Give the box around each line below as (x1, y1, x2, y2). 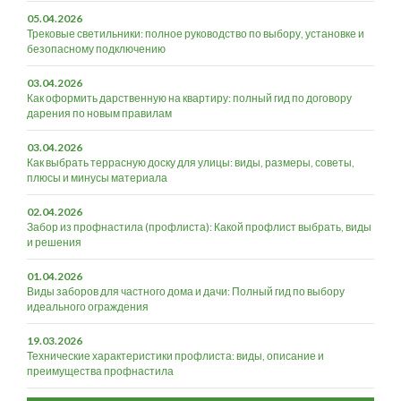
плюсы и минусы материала (27, 171, 167, 184)
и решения (27, 235, 81, 249)
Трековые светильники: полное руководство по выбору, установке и (27, 27, 364, 40)
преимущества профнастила (27, 364, 174, 378)
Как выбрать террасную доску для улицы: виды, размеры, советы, (27, 156, 354, 169)
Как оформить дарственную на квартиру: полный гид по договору (27, 91, 352, 105)
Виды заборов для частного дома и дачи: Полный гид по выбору (27, 285, 345, 298)
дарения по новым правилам (27, 107, 172, 120)
